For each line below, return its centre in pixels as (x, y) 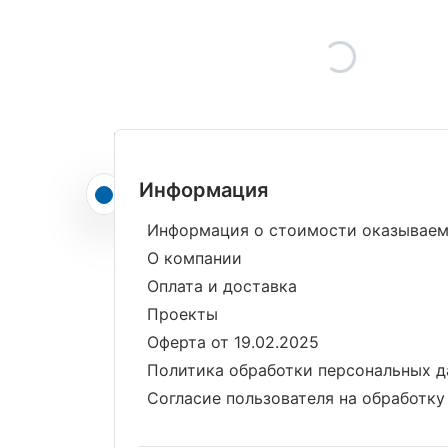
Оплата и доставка (222, 285)
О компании (194, 257)
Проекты (182, 313)
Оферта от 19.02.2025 (233, 341)
